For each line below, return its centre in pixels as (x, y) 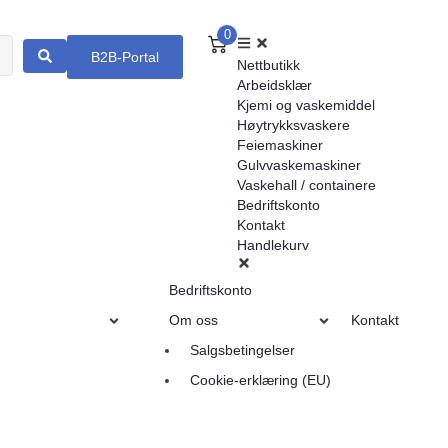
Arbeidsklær (275, 85)
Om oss (194, 320)
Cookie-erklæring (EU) (261, 380)
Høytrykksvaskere (294, 125)
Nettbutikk (269, 65)
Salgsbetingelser (243, 350)
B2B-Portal (125, 57)
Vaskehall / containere (307, 185)
